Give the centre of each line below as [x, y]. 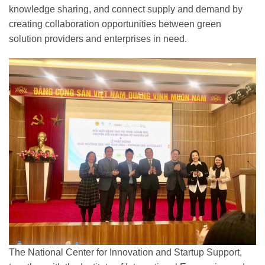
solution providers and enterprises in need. [98, 38]
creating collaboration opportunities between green [115, 24]
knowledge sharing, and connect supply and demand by [126, 9]
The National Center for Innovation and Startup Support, [125, 252]
